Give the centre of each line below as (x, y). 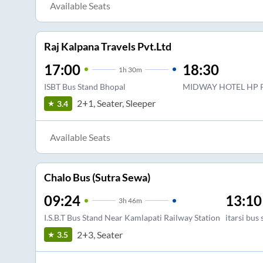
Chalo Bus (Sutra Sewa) (97, 178)
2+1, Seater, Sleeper (116, 103)
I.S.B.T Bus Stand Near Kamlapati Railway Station (132, 218)
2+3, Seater (100, 234)
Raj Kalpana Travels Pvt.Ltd (107, 46)
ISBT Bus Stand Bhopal (85, 86)
